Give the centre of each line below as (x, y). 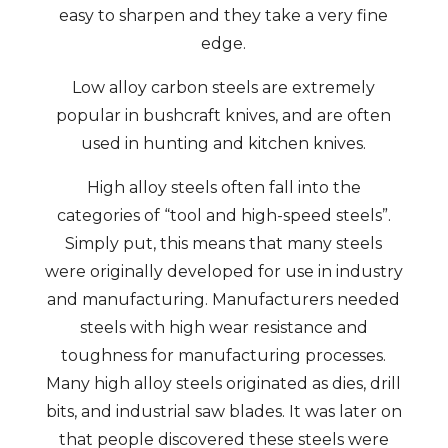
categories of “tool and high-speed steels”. (223, 215)
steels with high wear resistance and (223, 327)
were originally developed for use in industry (223, 271)
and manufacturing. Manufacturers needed (224, 299)
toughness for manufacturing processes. (224, 355)
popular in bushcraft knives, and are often (224, 115)
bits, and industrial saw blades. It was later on (223, 411)
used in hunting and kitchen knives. (224, 143)
